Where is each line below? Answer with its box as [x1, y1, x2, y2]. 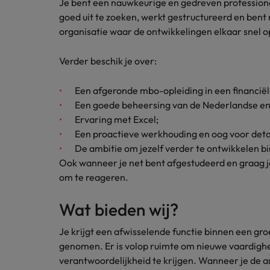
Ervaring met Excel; [75, 113, 159, 125]
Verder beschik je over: [59, 55, 157, 67]
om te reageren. [59, 171, 128, 183]
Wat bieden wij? [59, 199, 178, 220]
